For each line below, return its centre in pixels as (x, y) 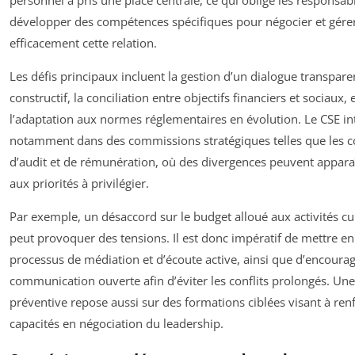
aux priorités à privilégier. (79, 183)
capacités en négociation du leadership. (116, 324)
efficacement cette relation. (83, 43)
